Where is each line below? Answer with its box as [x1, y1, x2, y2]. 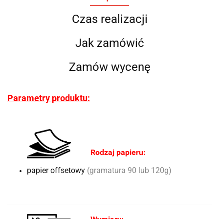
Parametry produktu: [7, 92, 90, 103]
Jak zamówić [75, 36, 144, 50]
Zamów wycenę [68, 60, 151, 74]
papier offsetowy [27, 165, 87, 175]
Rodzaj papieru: [90, 147, 146, 157]
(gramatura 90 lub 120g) [87, 165, 172, 175]
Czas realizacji [71, 12, 148, 26]
